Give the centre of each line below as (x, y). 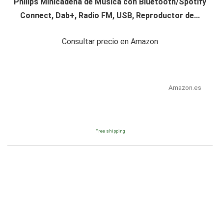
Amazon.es (185, 88)
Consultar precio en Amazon (110, 42)
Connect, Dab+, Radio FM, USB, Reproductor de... (110, 16)
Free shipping (110, 131)
